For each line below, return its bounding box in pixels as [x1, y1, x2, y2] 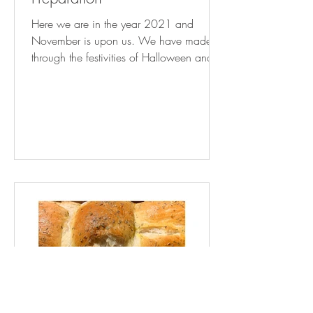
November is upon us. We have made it [31, 33, 138, 48]
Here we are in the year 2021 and [31, 16, 194, 31]
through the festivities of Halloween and [31, 50, 213, 65]
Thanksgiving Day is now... [31, 66, 157, 82]
